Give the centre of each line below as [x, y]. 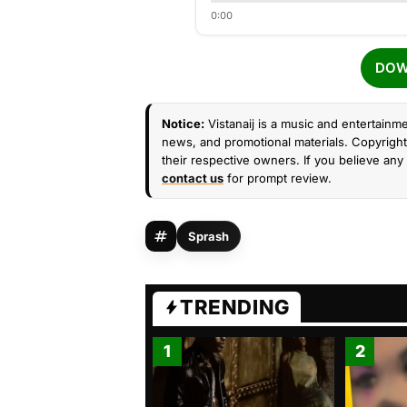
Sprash [208, 236]
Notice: [183, 124]
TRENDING [235, 307]
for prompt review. [278, 178]
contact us [193, 178]
